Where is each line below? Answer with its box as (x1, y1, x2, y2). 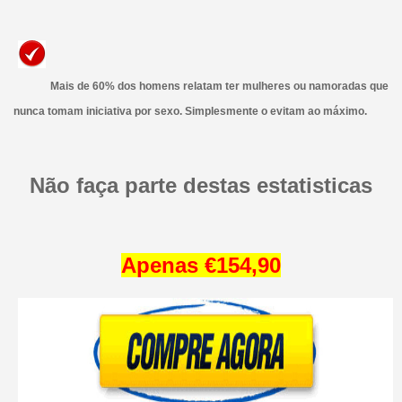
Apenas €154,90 (121, 253, 281, 278)
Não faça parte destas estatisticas (30, 173, 372, 198)
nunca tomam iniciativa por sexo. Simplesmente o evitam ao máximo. (13, 105, 367, 118)
